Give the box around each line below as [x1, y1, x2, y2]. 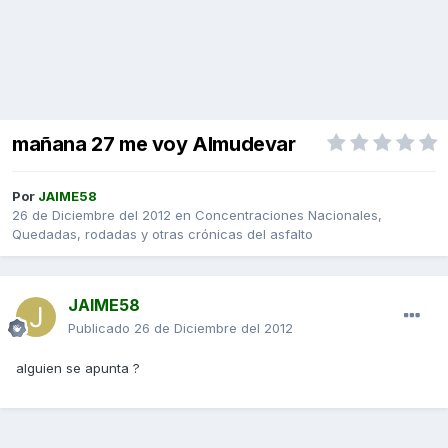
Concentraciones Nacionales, [195, 207, 382, 224]
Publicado [68, 320, 134, 337]
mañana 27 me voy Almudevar [12, 132, 296, 157]
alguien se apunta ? [16, 360, 140, 377]
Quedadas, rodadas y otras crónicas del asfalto [12, 226, 313, 243]
